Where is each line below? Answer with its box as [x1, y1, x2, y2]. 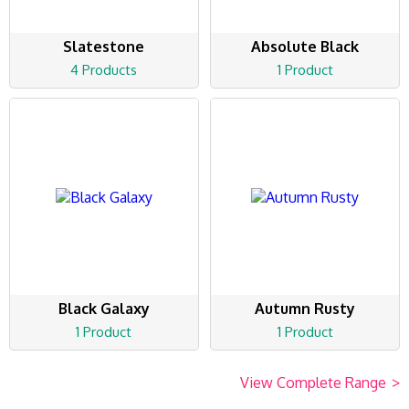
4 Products [70, 61, 138, 79]
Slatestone [63, 37, 145, 57]
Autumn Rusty [255, 299, 356, 319]
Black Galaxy [58, 299, 150, 319]
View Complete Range [240, 373, 386, 393]
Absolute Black [251, 37, 360, 57]
